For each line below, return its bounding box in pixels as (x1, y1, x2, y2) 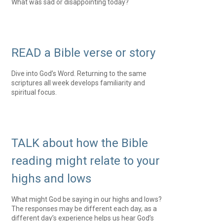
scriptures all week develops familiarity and (11, 79, 146, 87)
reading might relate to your (11, 154, 160, 168)
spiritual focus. (11, 88, 57, 96)
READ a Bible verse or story (11, 46, 156, 60)
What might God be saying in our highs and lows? (11, 195, 162, 203)
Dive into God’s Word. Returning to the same (11, 70, 147, 77)
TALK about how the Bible (11, 136, 148, 150)
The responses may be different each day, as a (11, 205, 157, 213)
